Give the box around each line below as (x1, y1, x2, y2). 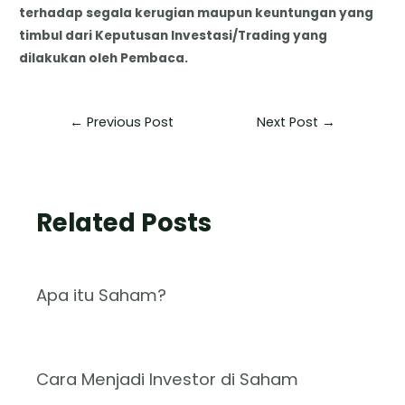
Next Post (257, 112, 323, 131)
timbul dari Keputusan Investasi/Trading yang (19, 26, 328, 44)
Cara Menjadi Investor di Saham (36, 368, 299, 391)
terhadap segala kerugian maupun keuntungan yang (19, 4, 374, 22)
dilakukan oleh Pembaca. (19, 49, 189, 67)
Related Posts (36, 205, 212, 241)
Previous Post (82, 112, 174, 131)
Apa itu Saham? (36, 283, 167, 306)
